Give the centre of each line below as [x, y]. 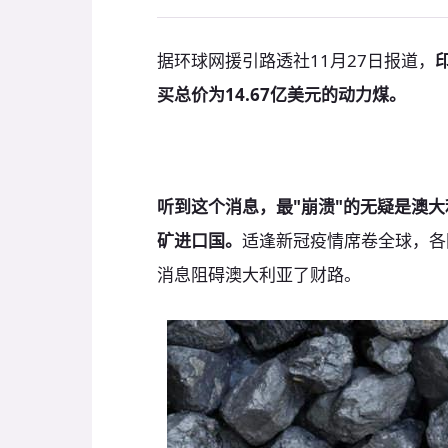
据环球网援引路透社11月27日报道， [296, 60]
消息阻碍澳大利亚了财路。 [259, 275]
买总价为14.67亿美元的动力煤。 [281, 94]
